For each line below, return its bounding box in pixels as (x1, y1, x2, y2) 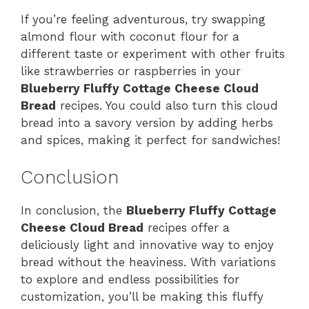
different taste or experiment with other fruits (21, 46, 285, 61)
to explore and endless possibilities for (21, 272, 239, 287)
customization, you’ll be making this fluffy (21, 290, 263, 304)
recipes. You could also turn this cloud (56, 98, 278, 112)
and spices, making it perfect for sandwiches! (21, 132, 280, 147)
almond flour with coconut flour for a (21, 29, 239, 43)
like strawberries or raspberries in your (21, 63, 241, 78)
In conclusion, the (21, 203, 126, 218)
